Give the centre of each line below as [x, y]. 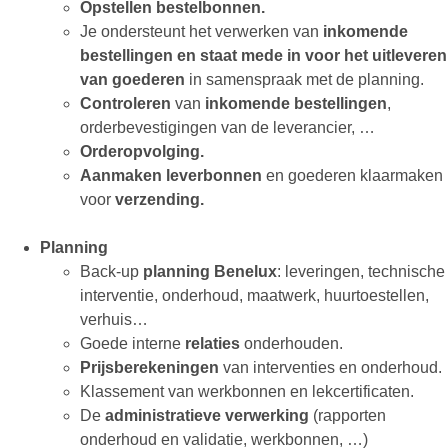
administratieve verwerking [207, 416]
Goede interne [130, 344]
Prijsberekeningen [149, 368]
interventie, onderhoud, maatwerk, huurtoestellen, [254, 296]
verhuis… [114, 320]
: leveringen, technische [361, 272]
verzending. [157, 200]
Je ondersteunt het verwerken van [199, 32]
